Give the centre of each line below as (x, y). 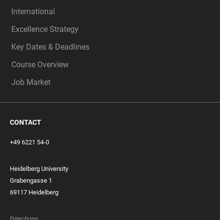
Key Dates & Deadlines (50, 47)
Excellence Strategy (45, 29)
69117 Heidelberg (34, 192)
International (33, 12)
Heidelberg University (39, 169)
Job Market (31, 82)
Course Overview (40, 65)
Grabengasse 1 (31, 181)
